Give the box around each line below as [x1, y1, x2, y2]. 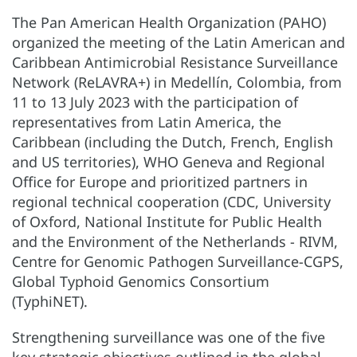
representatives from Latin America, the [12, 112, 281, 132]
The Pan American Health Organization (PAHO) [12, 13, 326, 33]
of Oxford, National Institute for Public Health [12, 212, 322, 232]
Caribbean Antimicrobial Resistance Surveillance [12, 53, 338, 73]
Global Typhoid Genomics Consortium [12, 272, 269, 292]
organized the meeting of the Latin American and [12, 33, 345, 53]
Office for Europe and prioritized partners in [12, 172, 308, 192]
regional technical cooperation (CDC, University [12, 192, 331, 212]
